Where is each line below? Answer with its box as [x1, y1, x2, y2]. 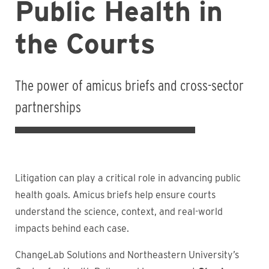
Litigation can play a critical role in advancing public [15, 172, 241, 184]
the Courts [15, 27, 156, 60]
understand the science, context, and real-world [15, 206, 223, 217]
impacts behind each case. [15, 223, 131, 234]
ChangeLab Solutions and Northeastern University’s [15, 249, 239, 261]
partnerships [15, 98, 81, 116]
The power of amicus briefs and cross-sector [15, 77, 244, 94]
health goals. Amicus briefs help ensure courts [15, 189, 216, 201]
